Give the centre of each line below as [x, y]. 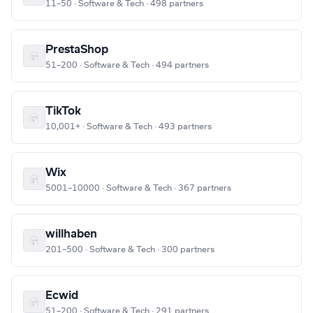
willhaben [71, 234]
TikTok [63, 111]
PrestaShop [77, 50]
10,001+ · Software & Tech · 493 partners [129, 127]
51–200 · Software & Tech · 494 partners [127, 65]
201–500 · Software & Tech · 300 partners [130, 250]
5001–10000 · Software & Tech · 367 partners [138, 188]
